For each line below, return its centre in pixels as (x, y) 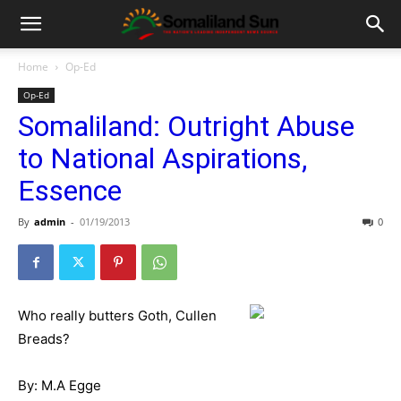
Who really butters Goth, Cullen (117, 316)
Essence (70, 191)
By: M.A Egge (60, 385)
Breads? (44, 339)
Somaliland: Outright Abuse (186, 126)
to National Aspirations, (162, 158)
